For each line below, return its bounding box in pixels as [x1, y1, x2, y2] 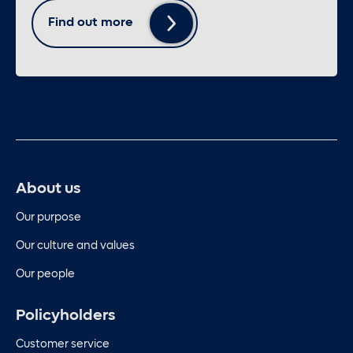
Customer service [16, 339, 110, 351]
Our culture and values [16, 240, 135, 252]
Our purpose [16, 212, 81, 224]
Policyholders [16, 308, 115, 324]
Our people [16, 269, 75, 281]
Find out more [48, 17, 133, 30]
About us [16, 181, 80, 197]
